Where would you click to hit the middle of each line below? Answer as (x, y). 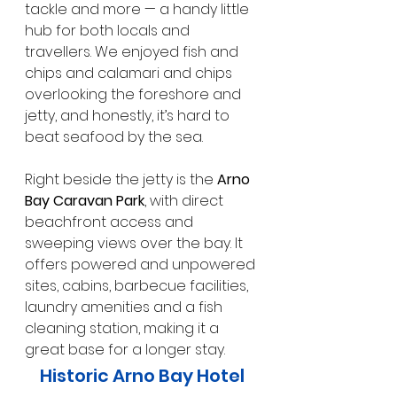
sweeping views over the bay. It (136, 243)
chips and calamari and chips (130, 73)
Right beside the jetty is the (121, 179)
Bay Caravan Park (85, 200)
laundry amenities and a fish (125, 307)
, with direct (186, 200)
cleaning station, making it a (124, 328)
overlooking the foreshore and (135, 94)
